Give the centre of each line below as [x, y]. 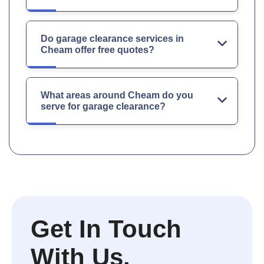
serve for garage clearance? [103, 106]
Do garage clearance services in [112, 38]
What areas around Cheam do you [117, 95]
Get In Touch [106, 229]
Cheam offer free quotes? [98, 49]
